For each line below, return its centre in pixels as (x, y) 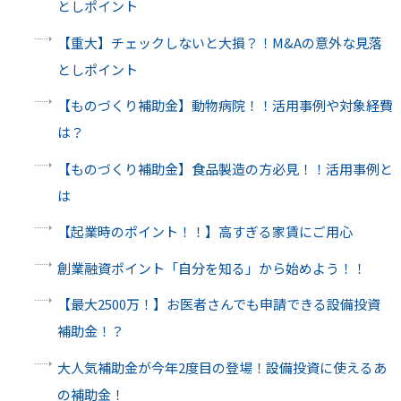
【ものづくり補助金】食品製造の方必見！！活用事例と (225, 168)
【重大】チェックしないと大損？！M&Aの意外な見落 (219, 42)
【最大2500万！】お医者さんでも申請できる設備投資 (218, 304)
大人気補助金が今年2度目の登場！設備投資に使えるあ (222, 367)
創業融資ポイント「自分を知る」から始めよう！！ (211, 268)
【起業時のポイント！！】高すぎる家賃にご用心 (205, 232)
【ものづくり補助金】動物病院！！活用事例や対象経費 (225, 106)
